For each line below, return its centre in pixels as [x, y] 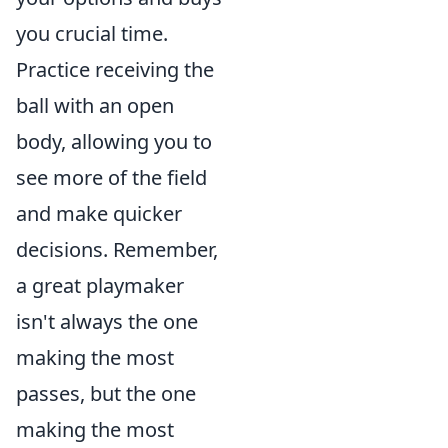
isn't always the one [107, 321]
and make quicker [99, 213]
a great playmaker [100, 285]
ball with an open [95, 105]
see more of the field [111, 177]
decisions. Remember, [117, 249]
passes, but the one [106, 393]
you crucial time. [92, 33]
